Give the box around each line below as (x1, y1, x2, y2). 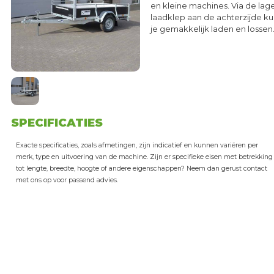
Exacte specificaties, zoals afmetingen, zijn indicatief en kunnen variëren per (16, 141, 259, 150)
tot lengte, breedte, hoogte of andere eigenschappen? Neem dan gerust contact (16, 165, 268, 173)
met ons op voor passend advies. (16, 176, 119, 185)
